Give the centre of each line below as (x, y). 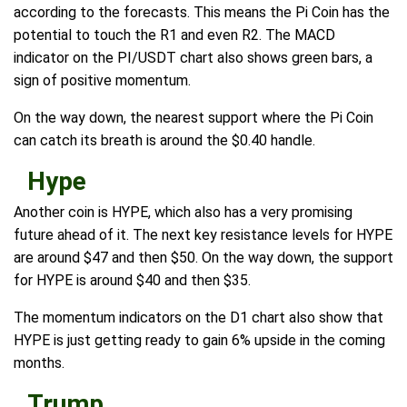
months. (39, 363)
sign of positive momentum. (102, 81)
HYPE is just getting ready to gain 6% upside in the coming (199, 341)
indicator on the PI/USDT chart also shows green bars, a (193, 58)
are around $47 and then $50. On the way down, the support (203, 258)
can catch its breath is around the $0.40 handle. (164, 141)
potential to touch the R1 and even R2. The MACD (174, 35)
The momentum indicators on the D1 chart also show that (199, 318)
